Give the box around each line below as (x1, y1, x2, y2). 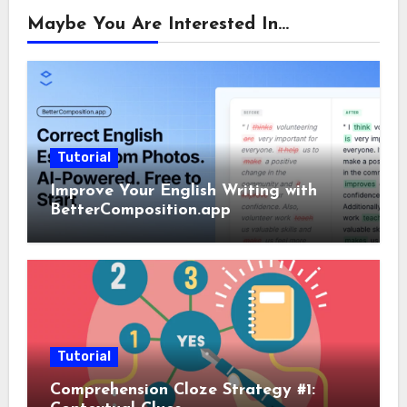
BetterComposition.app (49, 201, 231, 219)
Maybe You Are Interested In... (26, 15, 289, 34)
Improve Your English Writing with (49, 182, 317, 200)
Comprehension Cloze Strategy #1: (49, 382, 315, 400)
